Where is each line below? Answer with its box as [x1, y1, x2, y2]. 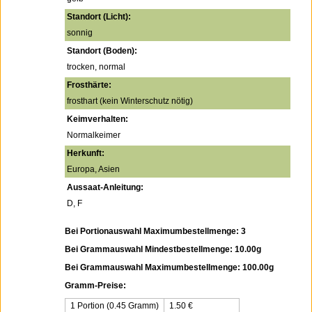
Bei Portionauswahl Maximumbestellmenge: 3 [65, 226, 246, 236]
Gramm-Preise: [65, 281, 126, 290]
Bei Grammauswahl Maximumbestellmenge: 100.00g [65, 263, 274, 272]
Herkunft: [67, 148, 104, 158]
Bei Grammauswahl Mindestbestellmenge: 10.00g [65, 244, 261, 254]
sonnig [67, 28, 93, 38]
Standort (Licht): [67, 12, 131, 22]
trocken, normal [67, 62, 125, 72]
